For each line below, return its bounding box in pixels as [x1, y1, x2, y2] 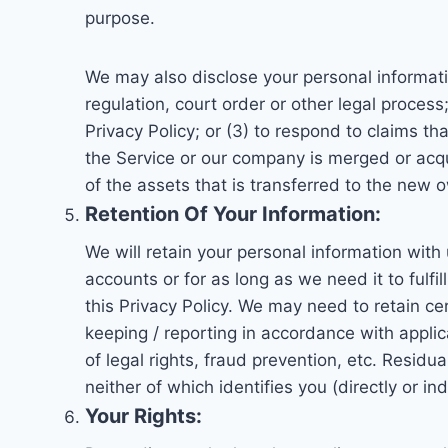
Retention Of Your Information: [85, 202, 381, 227]
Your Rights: [85, 404, 202, 429]
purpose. [85, 8, 155, 29]
